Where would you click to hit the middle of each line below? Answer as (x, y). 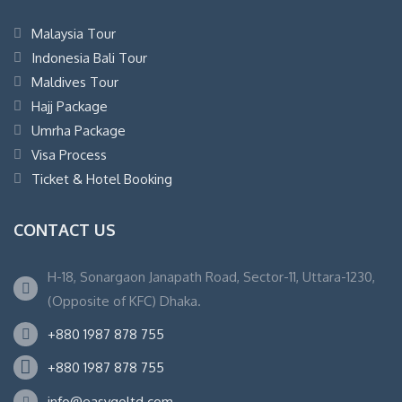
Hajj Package (70, 106)
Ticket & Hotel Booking (102, 179)
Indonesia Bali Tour (89, 57)
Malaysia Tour (74, 33)
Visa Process (69, 154)
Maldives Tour (75, 82)
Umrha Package (79, 130)
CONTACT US (65, 229)
